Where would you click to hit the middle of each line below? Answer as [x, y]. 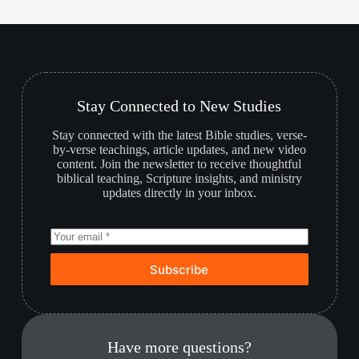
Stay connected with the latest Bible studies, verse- [179, 135]
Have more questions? [179, 347]
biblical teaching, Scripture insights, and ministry [179, 179]
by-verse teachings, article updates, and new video [179, 150]
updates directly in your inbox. [179, 193]
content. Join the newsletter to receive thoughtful [179, 164]
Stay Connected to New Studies [179, 106]
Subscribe [179, 269]
